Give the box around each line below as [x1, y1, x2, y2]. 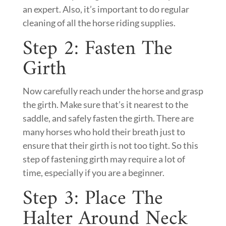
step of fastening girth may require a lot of [22, 153, 185, 164]
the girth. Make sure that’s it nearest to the [22, 99, 188, 110]
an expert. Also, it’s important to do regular [22, 4, 189, 15]
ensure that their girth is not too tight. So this [22, 140, 198, 151]
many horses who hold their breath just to [22, 126, 185, 137]
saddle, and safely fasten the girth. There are [22, 112, 194, 124]
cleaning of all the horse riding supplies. [22, 17, 176, 28]
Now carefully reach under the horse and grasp [22, 85, 203, 96]
